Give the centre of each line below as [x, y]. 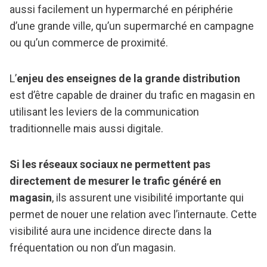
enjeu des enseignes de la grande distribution [128, 79]
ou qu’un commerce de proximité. [89, 43]
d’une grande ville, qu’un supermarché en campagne [132, 26]
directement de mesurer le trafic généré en [115, 181]
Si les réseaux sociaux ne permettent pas [110, 164]
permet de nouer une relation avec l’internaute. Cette [133, 215]
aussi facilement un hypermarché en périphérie [121, 10]
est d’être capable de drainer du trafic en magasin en [132, 95]
